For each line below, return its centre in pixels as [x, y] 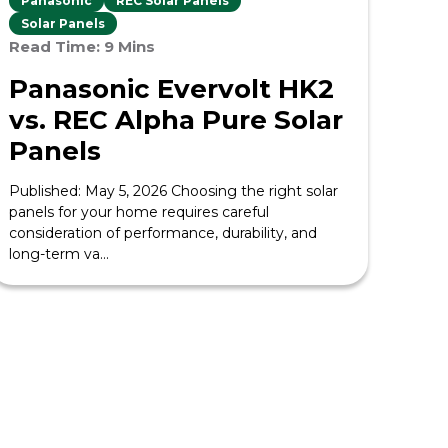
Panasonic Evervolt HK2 [172, 89]
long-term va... [59, 254]
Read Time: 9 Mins [82, 46]
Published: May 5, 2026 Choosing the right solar [174, 191]
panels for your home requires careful [139, 212]
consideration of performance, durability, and [163, 233]
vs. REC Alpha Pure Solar [176, 120]
